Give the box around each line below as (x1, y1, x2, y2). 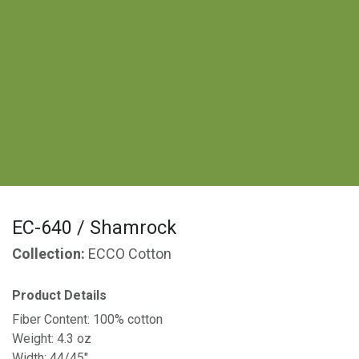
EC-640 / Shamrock (12, 214, 176, 242)
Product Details (12, 286, 107, 305)
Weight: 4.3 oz (12, 331, 91, 346)
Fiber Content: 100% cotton (12, 312, 163, 327)
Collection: (12, 244, 88, 265)
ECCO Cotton (88, 244, 171, 265)
